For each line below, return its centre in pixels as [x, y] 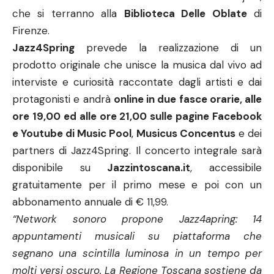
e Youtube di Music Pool [72, 133]
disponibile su [60, 168]
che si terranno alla [68, 13]
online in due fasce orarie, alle [187, 99]
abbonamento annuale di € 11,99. [90, 202]
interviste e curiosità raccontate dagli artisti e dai [137, 82]
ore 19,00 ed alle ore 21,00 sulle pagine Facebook [137, 116]
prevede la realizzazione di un [168, 48]
